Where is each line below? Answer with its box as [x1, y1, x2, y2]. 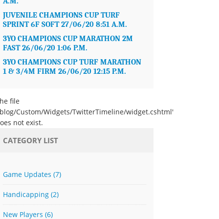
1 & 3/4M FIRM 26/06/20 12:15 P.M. [3, 67, 127, 76]
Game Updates [3, 170, 54, 179]
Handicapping [3, 190, 51, 199]
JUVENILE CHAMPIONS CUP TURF [3, 11, 120, 20]
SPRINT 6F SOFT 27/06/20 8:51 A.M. [3, 20, 128, 29]
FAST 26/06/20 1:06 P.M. [3, 44, 88, 52]
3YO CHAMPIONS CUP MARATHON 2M [3, 34, 133, 43]
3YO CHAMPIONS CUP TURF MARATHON [3, 58, 142, 66]
